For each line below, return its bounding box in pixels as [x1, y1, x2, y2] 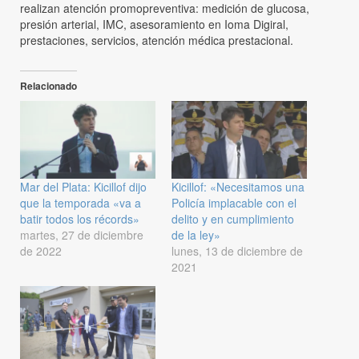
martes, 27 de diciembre [20, 226, 143, 243]
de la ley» [171, 226, 220, 243]
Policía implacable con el [171, 194, 296, 211]
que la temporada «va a [20, 194, 141, 211]
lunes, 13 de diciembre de [171, 242, 303, 259]
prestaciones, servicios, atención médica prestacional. [20, 32, 293, 49]
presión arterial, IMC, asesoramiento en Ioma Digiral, [20, 16, 288, 33]
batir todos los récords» [20, 210, 139, 227]
